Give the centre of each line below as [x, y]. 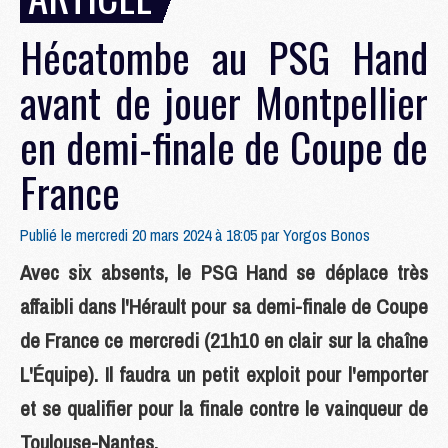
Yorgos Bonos [326, 235]
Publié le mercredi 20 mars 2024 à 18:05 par [151, 235]
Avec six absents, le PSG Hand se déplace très [224, 272]
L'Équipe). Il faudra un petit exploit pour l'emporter [224, 374]
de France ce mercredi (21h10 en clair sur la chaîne [224, 340]
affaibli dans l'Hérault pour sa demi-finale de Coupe [224, 306]
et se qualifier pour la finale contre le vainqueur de [224, 408]
